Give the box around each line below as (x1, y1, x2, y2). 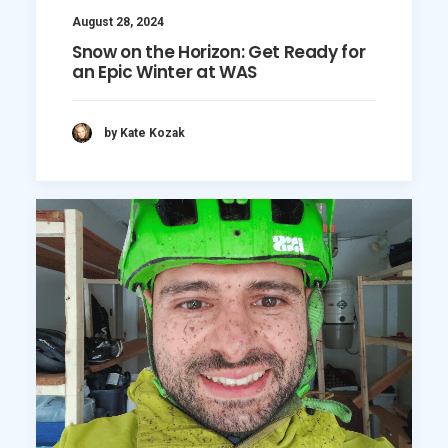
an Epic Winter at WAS (72, 60, 257, 85)
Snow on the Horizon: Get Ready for (72, 40, 366, 65)
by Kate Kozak (104, 125, 185, 140)
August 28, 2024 (72, 15, 164, 30)
